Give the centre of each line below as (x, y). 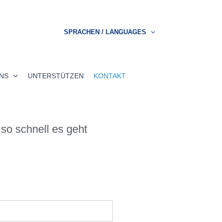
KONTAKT (110, 76)
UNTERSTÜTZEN (55, 76)
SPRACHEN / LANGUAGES (105, 32)
